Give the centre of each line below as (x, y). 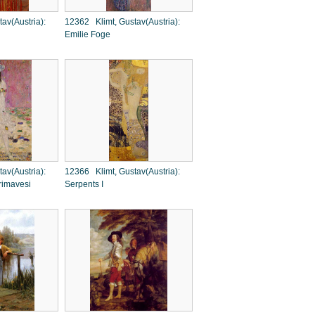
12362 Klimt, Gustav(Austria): (122, 22)
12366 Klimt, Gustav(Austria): (122, 172)
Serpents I (84, 184)
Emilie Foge (88, 34)
